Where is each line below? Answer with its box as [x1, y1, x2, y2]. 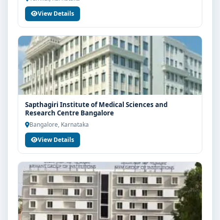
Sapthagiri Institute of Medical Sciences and [25, 100, 167, 109]
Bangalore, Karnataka [29, 120, 89, 128]
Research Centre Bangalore [25, 109, 114, 117]
